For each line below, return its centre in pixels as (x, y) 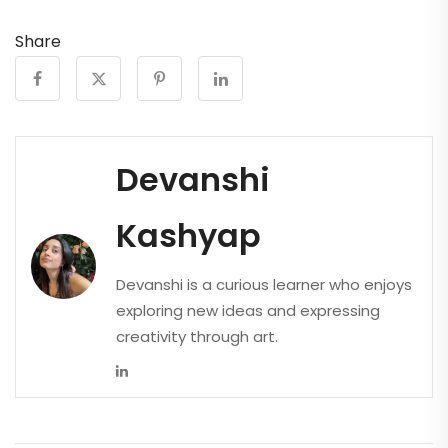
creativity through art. (197, 336)
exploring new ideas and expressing (248, 310)
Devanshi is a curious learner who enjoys (264, 284)
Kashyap (188, 235)
